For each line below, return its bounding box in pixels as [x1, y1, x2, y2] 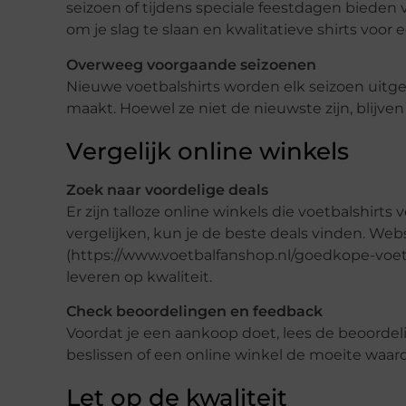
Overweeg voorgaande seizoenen [66, 55, 316, 73]
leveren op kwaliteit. [66, 267, 212, 285]
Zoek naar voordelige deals [66, 180, 268, 198]
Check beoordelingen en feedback [66, 302, 323, 320]
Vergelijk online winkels [66, 136, 349, 166]
